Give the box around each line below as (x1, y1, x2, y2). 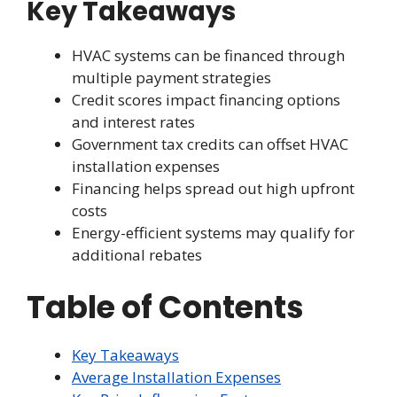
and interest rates (72, 112, 195, 133)
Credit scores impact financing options (72, 90, 340, 111)
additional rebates (72, 245, 202, 266)
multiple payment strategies (72, 67, 271, 89)
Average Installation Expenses (72, 366, 281, 387)
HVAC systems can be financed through (72, 45, 345, 66)
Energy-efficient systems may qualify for (72, 222, 354, 244)
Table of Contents (27, 284, 304, 329)
